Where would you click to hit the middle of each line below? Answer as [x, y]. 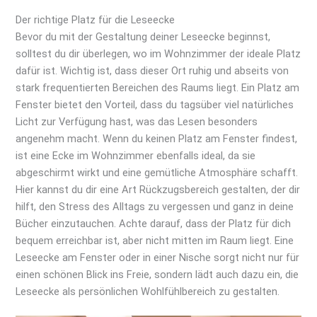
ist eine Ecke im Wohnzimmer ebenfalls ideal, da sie [136, 155]
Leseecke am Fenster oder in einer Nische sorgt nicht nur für [158, 257]
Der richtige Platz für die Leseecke [96, 19]
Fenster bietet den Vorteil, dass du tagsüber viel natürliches [155, 104]
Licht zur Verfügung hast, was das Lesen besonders [137, 121]
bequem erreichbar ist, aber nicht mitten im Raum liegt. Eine [155, 240]
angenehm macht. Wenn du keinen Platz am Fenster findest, [157, 138]
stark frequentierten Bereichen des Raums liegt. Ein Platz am [158, 87]
